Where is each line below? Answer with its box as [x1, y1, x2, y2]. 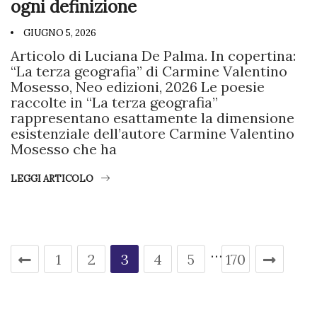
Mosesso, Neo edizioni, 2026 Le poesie [11, 77, 265, 96]
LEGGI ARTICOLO [11, 172, 93, 185]
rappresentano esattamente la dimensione [11, 108, 294, 127]
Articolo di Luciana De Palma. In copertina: [11, 46, 296, 64]
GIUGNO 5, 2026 [21, 26, 96, 39]
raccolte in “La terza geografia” [11, 93, 218, 111]
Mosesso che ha [11, 139, 117, 158]
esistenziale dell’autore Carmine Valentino [11, 124, 294, 142]
